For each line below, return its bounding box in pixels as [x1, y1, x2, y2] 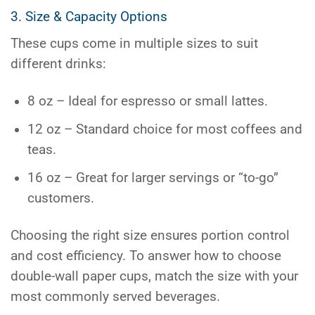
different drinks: [11, 56, 106, 72]
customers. [27, 191, 95, 207]
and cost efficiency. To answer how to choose [11, 248, 281, 264]
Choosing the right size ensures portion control [11, 228, 290, 244]
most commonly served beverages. [11, 289, 220, 305]
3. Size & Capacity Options [11, 8, 167, 25]
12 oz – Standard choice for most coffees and [27, 122, 303, 138]
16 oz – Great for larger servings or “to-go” [27, 170, 279, 186]
